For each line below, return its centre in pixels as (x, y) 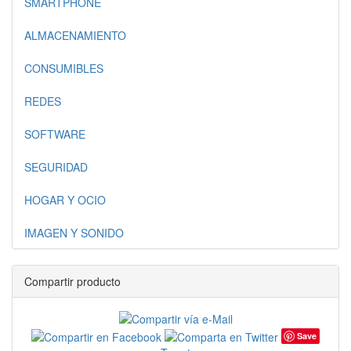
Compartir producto (72, 281)
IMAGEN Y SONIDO (74, 233)
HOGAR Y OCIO (65, 200)
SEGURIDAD (56, 167)
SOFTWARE (55, 134)
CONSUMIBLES (64, 68)
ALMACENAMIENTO (75, 35)
